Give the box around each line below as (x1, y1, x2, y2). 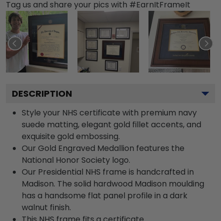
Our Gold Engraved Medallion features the (22, 142, 184, 154)
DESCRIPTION (12, 87, 72, 100)
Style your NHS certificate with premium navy (22, 107, 197, 118)
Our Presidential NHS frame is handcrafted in (22, 166, 194, 178)
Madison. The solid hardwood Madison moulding (22, 178, 204, 189)
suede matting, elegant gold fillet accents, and (22, 118, 201, 130)
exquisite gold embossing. (22, 130, 120, 142)
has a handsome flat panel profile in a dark (22, 189, 187, 201)
